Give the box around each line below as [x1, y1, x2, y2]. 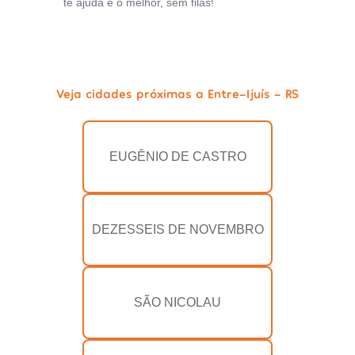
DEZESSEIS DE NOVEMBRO [91, 223, 264, 237]
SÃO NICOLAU [134, 296, 221, 310]
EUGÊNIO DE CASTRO [109, 150, 246, 164]
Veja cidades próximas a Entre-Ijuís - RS [56, 86, 299, 101]
